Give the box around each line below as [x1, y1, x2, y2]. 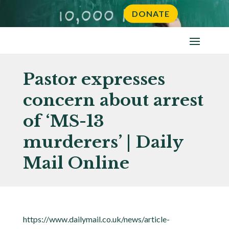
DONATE [132, 9, 170, 19]
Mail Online [22, 153, 129, 174]
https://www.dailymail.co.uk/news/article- [22, 214, 170, 224]
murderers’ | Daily [22, 132, 183, 153]
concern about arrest [22, 90, 203, 111]
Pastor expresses [22, 69, 165, 90]
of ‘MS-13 [22, 111, 104, 132]
